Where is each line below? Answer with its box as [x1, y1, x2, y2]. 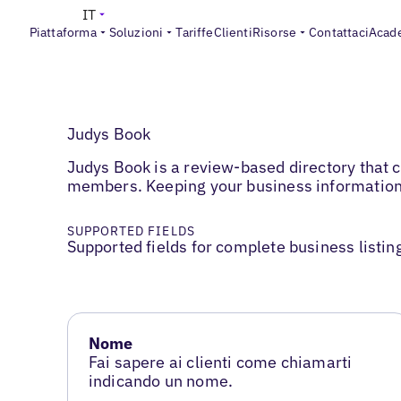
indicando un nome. [88, 371, 234, 392]
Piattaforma [29, 24, 97, 40]
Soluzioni [108, 24, 164, 40]
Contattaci [309, 24, 369, 40]
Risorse [252, 24, 297, 40]
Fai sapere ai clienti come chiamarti [88, 352, 353, 373]
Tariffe [175, 24, 214, 40]
